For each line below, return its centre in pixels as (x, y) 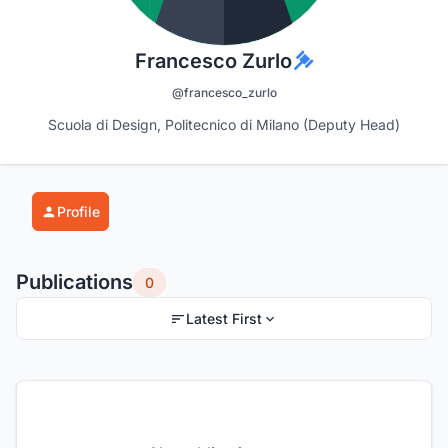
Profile (78, 212)
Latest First (224, 319)
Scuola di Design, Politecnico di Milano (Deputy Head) (224, 125)
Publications (74, 282)
